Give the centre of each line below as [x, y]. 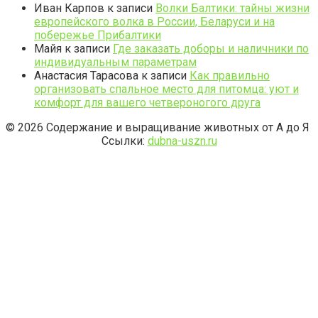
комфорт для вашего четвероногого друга [147, 103]
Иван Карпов [69, 9]
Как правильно [230, 76]
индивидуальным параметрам [115, 62]
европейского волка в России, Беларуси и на [154, 22]
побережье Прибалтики [98, 35]
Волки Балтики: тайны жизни [232, 9]
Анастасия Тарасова [86, 76]
